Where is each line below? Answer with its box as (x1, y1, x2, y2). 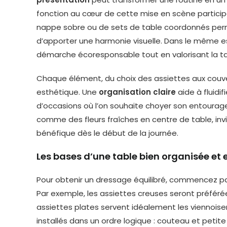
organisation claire (99, 87, 176, 97)
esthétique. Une (36, 87, 99, 97)
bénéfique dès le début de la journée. (36, 128, 178, 138)
